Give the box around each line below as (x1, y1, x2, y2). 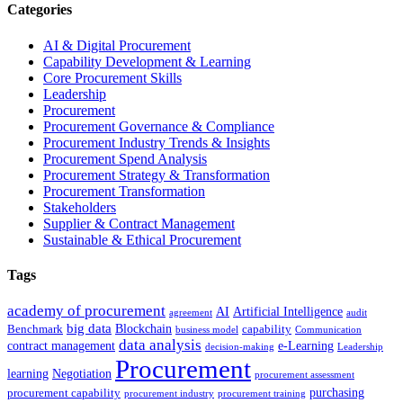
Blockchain (115, 321, 172, 336)
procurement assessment (255, 370, 354, 381)
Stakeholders (43, 199, 116, 215)
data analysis (119, 336, 201, 354)
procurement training (218, 389, 306, 399)
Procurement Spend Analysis (43, 150, 207, 166)
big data (67, 320, 112, 336)
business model (175, 325, 238, 336)
